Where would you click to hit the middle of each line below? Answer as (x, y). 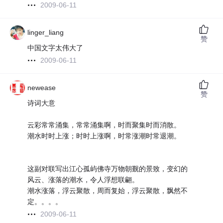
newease (42, 88)
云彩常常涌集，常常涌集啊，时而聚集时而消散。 (104, 125)
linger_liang (46, 33)
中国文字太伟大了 (56, 48)
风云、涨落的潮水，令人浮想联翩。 (83, 180)
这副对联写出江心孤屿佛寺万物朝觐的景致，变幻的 (108, 169)
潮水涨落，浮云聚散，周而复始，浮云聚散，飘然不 (108, 191)
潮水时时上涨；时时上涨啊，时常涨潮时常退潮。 (104, 136)
